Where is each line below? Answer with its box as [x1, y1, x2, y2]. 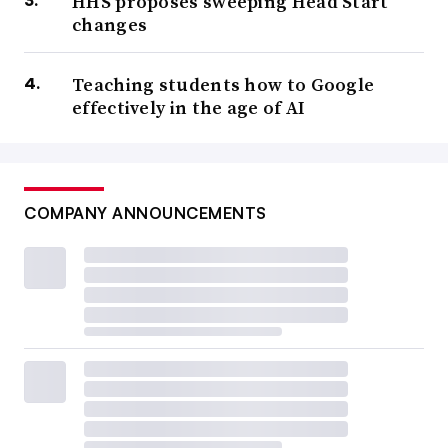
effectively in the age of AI [72, 94, 306, 120]
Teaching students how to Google [72, 71, 375, 97]
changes [72, 11, 148, 37]
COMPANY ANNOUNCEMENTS [24, 202, 267, 223]
